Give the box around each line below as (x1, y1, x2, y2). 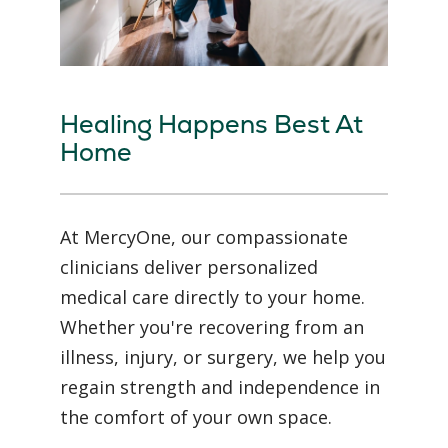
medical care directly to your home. (60, 285, 365, 310)
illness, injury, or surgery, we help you (60, 345, 386, 370)
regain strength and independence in (60, 375, 380, 400)
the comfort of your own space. (60, 405, 332, 430)
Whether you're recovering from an (60, 315, 364, 340)
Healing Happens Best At (60, 108, 363, 141)
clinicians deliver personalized (60, 255, 318, 280)
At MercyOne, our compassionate (60, 225, 348, 250)
